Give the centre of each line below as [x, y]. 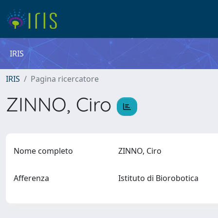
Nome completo [43, 151]
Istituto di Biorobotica [160, 178]
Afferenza [31, 178]
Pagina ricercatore [65, 79]
